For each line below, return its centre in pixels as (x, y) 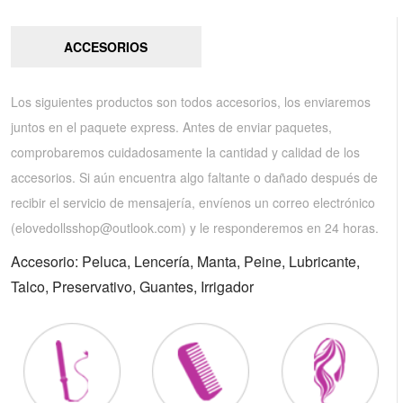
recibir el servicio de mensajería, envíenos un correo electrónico (193, 202)
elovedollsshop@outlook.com (99, 227)
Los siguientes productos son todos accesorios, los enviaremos (191, 101)
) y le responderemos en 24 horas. (280, 227)
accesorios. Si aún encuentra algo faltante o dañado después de (194, 177)
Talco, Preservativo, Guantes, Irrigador (132, 286)
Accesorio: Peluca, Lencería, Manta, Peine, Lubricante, (185, 261)
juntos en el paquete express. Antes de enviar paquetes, (171, 126)
